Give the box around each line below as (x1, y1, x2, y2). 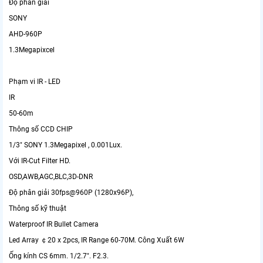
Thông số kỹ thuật (9, 204, 66, 213)
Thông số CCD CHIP (9, 125, 73, 134)
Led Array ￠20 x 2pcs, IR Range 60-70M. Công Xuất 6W (9, 236, 184, 245)
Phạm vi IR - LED (9, 77, 60, 86)
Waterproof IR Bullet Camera (9, 220, 99, 229)
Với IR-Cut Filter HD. (9, 157, 72, 166)
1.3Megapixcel (9, 46, 55, 55)
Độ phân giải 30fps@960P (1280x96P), (9, 188, 135, 197)
